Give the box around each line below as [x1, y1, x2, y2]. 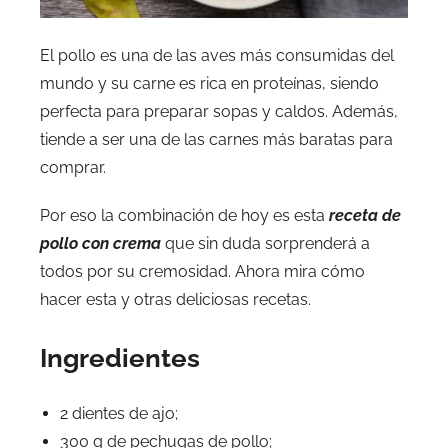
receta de [329, 206, 401, 226]
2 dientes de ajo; [60, 404, 178, 424]
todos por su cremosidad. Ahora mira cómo [40, 262, 365, 282]
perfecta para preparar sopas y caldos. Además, [40, 102, 398, 122]
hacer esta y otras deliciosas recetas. [40, 290, 311, 310]
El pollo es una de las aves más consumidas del [40, 46, 394, 66]
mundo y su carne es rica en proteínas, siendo [40, 74, 379, 94]
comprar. [40, 158, 106, 178]
